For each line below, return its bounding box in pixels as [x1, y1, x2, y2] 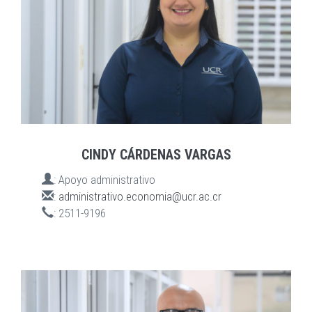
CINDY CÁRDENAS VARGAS [81, 146, 231, 164]
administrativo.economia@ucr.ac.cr [58, 189, 221, 204]
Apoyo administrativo [58, 173, 155, 187]
